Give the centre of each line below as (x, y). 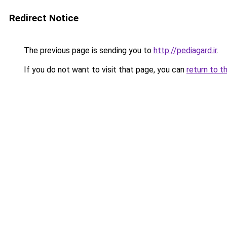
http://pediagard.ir (185, 50)
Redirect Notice (44, 18)
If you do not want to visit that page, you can (104, 70)
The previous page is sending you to (88, 50)
